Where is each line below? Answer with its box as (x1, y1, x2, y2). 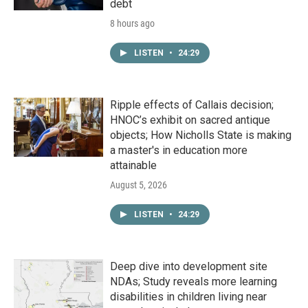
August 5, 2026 (110, 179, 167, 191)
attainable (110, 159, 157, 173)
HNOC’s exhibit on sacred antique (110, 113, 270, 127)
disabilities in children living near (110, 290, 267, 304)
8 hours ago (110, 18, 155, 30)
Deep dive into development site (110, 260, 267, 274)
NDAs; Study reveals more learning (110, 275, 277, 289)
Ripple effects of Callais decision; (110, 98, 274, 112)
